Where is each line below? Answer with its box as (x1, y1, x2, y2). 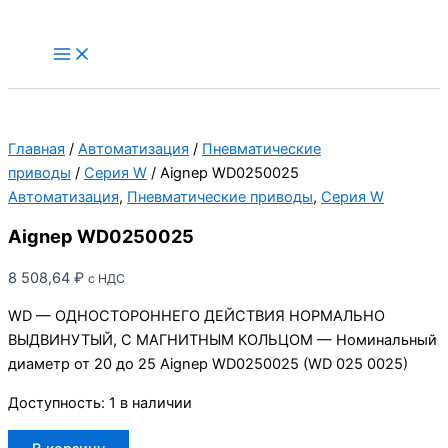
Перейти (7, 10, 68, 28)
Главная (8, 140, 65, 158)
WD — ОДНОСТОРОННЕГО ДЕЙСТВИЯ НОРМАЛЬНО (8, 307, 385, 326)
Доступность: (8, 393, 105, 412)
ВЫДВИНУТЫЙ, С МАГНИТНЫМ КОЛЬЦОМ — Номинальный (8, 331, 437, 350)
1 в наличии (109, 393, 192, 412)
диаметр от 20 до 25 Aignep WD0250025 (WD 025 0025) (8, 355, 408, 374)
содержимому (7, 58, 110, 76)
